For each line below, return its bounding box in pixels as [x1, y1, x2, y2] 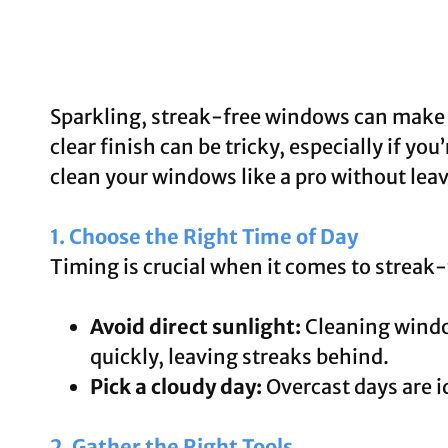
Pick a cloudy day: [90, 373, 262, 399]
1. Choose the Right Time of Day [50, 223, 358, 249]
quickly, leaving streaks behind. [90, 343, 389, 369]
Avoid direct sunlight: [90, 313, 301, 339]
